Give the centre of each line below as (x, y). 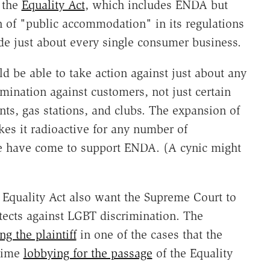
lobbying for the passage (88, 253)
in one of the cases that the (149, 234)
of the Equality (192, 253)
